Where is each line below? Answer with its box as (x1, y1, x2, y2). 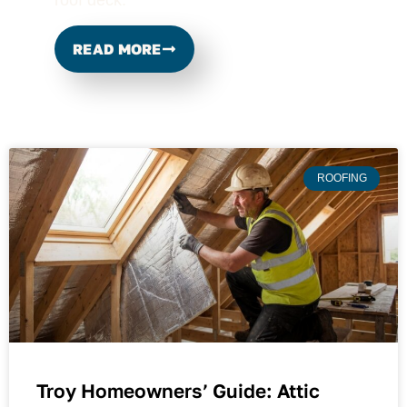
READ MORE (73, 40, 162, 59)
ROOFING (316, 172, 367, 185)
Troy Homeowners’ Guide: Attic (36, 379, 320, 403)
